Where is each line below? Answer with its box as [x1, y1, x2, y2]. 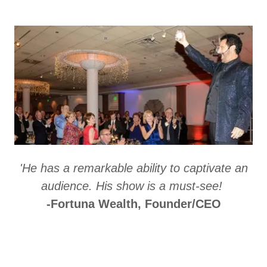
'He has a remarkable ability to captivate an [19, 161, 248, 175]
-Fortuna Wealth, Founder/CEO [46, 197, 221, 210]
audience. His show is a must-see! [41, 179, 222, 193]
